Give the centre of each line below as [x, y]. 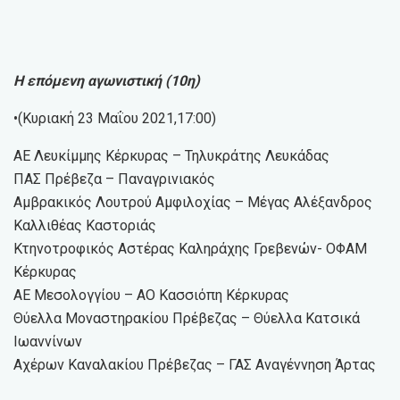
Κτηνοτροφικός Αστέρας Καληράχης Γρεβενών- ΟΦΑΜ [190, 248]
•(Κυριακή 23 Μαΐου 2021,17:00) [115, 118]
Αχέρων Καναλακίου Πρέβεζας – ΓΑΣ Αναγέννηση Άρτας [195, 364]
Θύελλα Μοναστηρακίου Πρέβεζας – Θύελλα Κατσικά [187, 318]
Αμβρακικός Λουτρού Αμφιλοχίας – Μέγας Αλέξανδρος [193, 202]
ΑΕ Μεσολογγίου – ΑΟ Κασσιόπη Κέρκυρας [151, 295]
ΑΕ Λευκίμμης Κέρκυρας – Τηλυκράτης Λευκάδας [171, 155]
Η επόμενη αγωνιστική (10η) [107, 80]
